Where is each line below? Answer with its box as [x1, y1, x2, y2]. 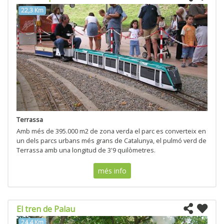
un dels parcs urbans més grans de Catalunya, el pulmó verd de [16, 136, 206, 145]
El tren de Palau [16, 203, 75, 215]
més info [97, 166, 126, 176]
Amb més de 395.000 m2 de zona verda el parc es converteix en [16, 126, 206, 136]
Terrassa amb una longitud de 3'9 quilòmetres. [16, 145, 155, 155]
